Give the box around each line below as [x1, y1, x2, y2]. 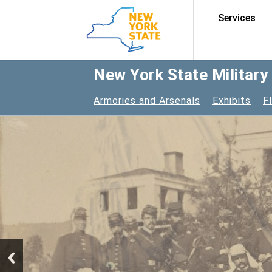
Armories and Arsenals [93, 94, 200, 106]
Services [217, 12, 256, 24]
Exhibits [212, 94, 251, 106]
